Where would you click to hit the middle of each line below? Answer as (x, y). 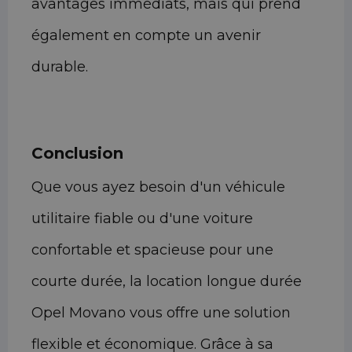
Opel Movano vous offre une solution (161, 313)
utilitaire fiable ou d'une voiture (142, 219)
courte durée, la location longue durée (167, 282)
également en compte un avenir (146, 36)
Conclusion (77, 154)
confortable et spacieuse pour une (152, 250)
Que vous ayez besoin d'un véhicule (158, 187)
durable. (60, 67)
